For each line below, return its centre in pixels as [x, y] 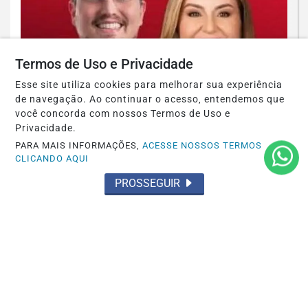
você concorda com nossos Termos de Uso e [123, 114]
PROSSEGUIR [148, 183]
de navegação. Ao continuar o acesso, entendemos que [150, 99]
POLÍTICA [154, 104]
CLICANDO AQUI [52, 158]
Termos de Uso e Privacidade [104, 64]
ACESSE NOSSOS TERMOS [202, 145]
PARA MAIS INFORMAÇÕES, [79, 145]
